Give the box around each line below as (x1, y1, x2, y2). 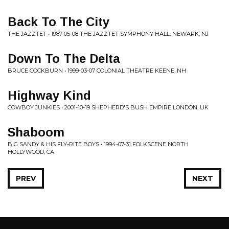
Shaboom (8, 125, 64, 139)
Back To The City (8, 15, 109, 29)
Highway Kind (8, 88, 91, 102)
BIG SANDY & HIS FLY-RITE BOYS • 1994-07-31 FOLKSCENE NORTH (8, 141, 189, 148)
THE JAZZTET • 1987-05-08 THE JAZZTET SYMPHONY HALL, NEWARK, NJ (8, 30, 209, 37)
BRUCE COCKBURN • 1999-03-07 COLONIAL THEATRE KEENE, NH (8, 67, 186, 74)
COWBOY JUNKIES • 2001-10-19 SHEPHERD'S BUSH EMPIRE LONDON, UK (8, 104, 209, 111)
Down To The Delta (8, 52, 120, 65)
